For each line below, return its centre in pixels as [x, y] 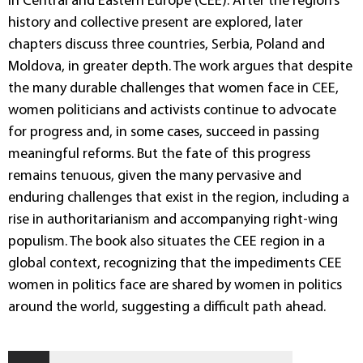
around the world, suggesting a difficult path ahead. [167, 308]
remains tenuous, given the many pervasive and [155, 177]
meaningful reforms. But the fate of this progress [159, 155]
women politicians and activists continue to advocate [172, 111]
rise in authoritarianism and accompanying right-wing [173, 220]
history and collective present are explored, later [156, 23]
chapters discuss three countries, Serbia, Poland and [167, 45]
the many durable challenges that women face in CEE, [173, 89]
